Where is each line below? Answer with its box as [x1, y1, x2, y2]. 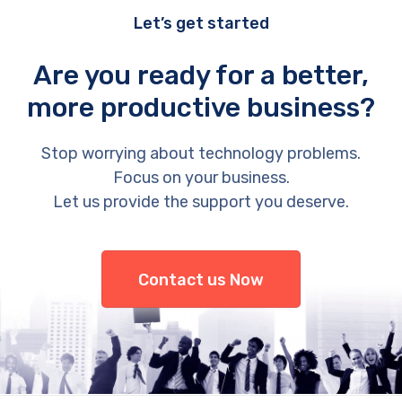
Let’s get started [133, 13, 269, 33]
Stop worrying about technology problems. [41, 143, 361, 163]
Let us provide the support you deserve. [53, 191, 349, 212]
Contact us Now [138, 269, 264, 290]
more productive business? [27, 91, 375, 124]
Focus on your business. [112, 167, 290, 188]
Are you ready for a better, [33, 58, 369, 92]
